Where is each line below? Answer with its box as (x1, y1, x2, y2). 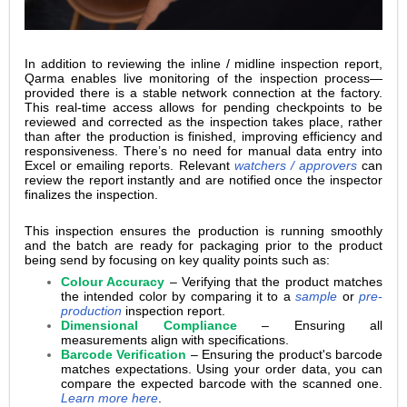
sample (295, 288, 338, 303)
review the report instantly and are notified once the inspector (25, 172, 382, 187)
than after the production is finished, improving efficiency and (25, 128, 382, 144)
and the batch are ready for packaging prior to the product (25, 237, 382, 253)
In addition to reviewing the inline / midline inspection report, (25, 55, 382, 71)
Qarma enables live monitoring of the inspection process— (25, 70, 382, 85)
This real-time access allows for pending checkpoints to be (25, 99, 382, 114)
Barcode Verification (61, 346, 191, 362)
